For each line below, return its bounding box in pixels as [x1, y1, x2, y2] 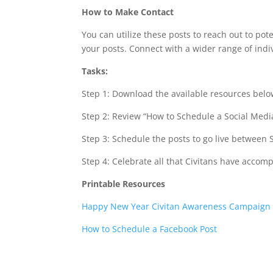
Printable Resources [82, 177, 166, 190]
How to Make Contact [82, 5, 174, 18]
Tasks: [82, 65, 111, 77]
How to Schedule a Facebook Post [82, 222, 220, 235]
